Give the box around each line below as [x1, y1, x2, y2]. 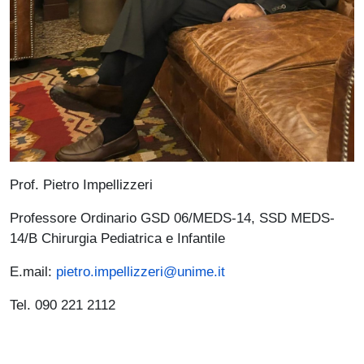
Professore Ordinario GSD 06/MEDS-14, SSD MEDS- [10, 209, 335, 226]
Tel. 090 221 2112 [10, 296, 115, 313]
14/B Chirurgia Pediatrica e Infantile [10, 229, 225, 246]
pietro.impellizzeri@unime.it [56, 262, 225, 279]
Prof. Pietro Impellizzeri [10, 175, 153, 193]
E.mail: [10, 262, 56, 279]
